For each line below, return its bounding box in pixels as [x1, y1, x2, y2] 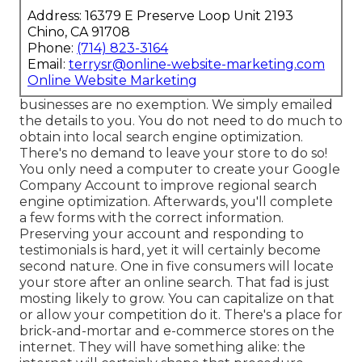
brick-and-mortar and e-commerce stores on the [19, 322, 335, 339]
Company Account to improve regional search [19, 177, 317, 193]
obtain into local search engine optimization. [19, 128, 303, 145]
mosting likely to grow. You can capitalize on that [19, 290, 335, 306]
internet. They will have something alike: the [19, 339, 305, 355]
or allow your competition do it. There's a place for [19, 306, 343, 322]
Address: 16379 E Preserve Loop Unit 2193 [27, 7, 293, 23]
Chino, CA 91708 [27, 23, 130, 40]
